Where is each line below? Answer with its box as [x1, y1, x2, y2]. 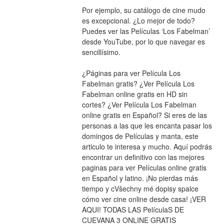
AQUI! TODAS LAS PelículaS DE [81, 204, 184, 214]
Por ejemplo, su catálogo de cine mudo [81, 4, 205, 15]
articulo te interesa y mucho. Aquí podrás [81, 141, 212, 151]
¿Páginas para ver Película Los [81, 67, 180, 78]
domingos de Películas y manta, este [81, 130, 198, 141]
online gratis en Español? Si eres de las [81, 109, 207, 120]
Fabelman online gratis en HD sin [81, 88, 187, 99]
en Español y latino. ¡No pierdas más [81, 172, 198, 183]
